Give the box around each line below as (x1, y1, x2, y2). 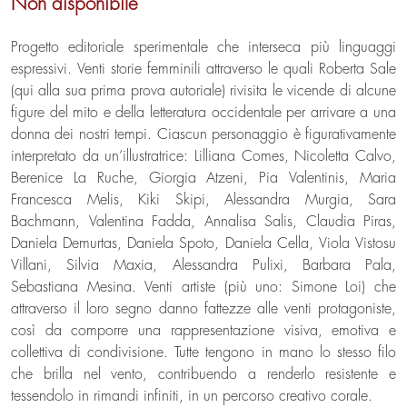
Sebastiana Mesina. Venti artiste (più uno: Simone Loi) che (11, 280, 396, 294)
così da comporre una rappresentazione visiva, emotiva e (11, 323, 396, 338)
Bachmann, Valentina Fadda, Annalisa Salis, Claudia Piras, (11, 214, 396, 229)
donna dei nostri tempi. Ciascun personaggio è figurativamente (11, 127, 396, 142)
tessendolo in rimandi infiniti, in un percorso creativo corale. (11, 389, 372, 403)
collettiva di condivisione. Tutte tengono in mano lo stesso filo (11, 345, 396, 360)
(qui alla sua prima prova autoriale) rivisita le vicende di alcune (11, 84, 396, 98)
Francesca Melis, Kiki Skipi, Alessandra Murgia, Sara (11, 193, 396, 207)
